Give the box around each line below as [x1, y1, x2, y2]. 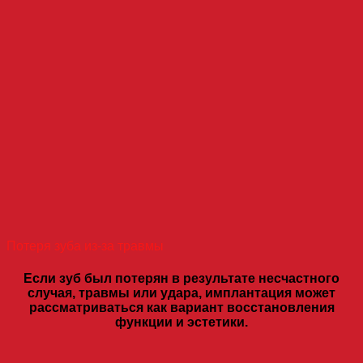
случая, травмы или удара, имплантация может [28, 285, 335, 300]
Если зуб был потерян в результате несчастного [23, 271, 340, 285]
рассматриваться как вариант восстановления [28, 300, 335, 314]
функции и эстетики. [115, 314, 248, 329]
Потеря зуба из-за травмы [6, 239, 164, 254]
